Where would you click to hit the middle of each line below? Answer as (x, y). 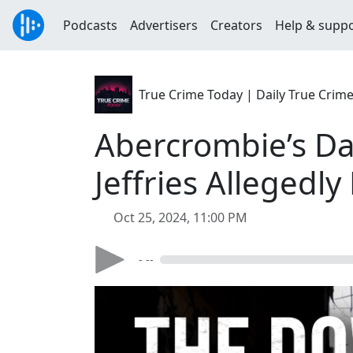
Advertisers (164, 25)
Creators (236, 25)
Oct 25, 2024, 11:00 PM (180, 217)
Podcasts (90, 25)
